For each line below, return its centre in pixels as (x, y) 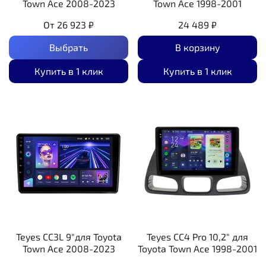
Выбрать (69, 47)
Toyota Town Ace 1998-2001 (197, 248)
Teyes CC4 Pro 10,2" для (197, 236)
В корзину (197, 47)
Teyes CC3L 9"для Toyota (69, 236)
